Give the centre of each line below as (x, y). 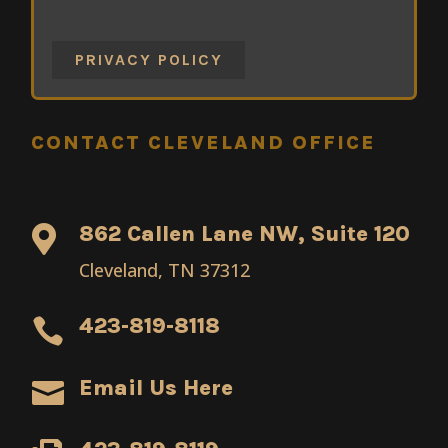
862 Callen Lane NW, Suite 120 (244, 234)
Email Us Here (155, 388)
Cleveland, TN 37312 (164, 270)
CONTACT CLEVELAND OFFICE (204, 143)
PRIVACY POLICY (148, 60)
